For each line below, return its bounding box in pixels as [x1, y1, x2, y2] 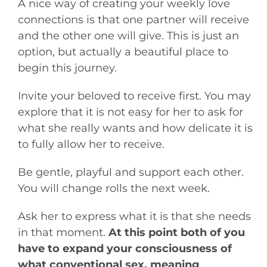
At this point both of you [108, 225, 245, 239]
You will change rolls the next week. [17, 181, 210, 195]
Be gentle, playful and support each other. [17, 165, 244, 179]
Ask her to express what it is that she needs [17, 209, 251, 223]
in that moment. [17, 225, 108, 239]
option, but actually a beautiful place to [17, 45, 228, 58]
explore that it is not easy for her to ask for [17, 105, 243, 119]
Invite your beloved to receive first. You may [17, 89, 251, 103]
